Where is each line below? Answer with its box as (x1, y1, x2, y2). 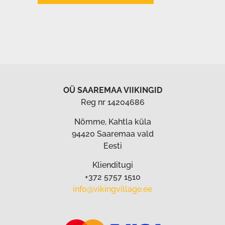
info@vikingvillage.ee (73, 184, 152, 194)
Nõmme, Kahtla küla (74, 117, 151, 127)
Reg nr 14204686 (80, 97, 145, 107)
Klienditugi (92, 160, 133, 170)
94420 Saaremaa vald (71, 129, 154, 139)
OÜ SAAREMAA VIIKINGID (63, 85, 162, 95)
